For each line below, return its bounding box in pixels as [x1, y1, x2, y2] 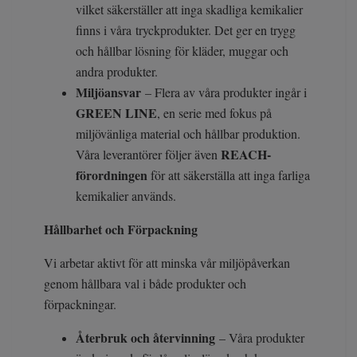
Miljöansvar [76, 83, 145, 102]
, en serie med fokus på [157, 104, 272, 122]
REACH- [221, 145, 271, 164]
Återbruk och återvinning [76, 328, 219, 347]
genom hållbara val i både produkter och [44, 275, 246, 292]
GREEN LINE [76, 104, 157, 123]
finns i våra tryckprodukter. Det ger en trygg [76, 22, 296, 39]
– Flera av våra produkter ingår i [145, 84, 307, 101]
